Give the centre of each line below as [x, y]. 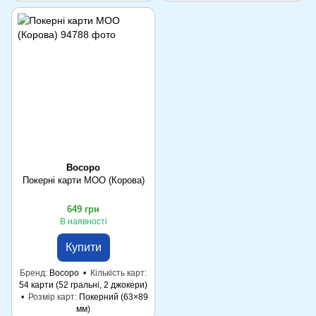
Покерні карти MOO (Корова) [83, 180]
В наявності [83, 221]
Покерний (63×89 [113, 297]
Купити [83, 247]
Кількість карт [117, 273]
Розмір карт [51, 297]
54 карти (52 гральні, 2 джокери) [83, 285]
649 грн [83, 209]
